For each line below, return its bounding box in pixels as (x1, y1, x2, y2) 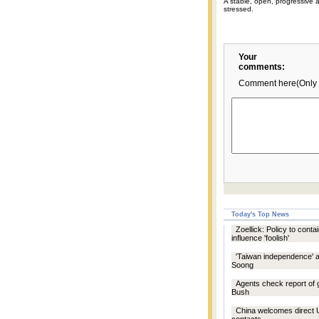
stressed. (224, 5, 253, 13)
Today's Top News (231, 211, 289, 218)
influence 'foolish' (231, 234, 289, 242)
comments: (239, 62, 285, 72)
